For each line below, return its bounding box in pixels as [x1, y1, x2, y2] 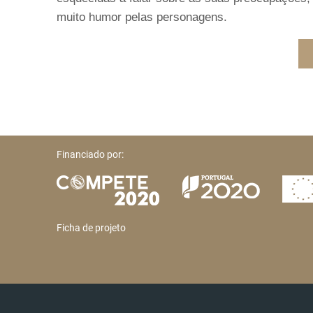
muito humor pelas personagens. [57, 10, 228, 24]
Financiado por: [57, 148, 124, 160]
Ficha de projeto [57, 221, 126, 233]
